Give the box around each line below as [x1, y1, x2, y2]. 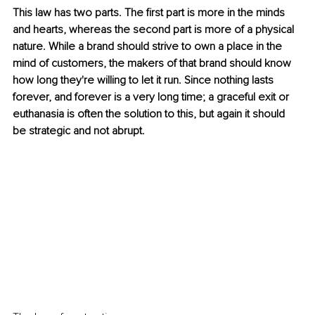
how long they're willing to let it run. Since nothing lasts [13, 73, 276, 88]
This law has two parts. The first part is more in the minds [13, 6, 288, 20]
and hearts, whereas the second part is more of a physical [13, 22, 297, 37]
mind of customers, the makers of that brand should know [13, 56, 294, 71]
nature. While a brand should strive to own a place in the [13, 39, 285, 54]
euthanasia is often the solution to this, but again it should [13, 107, 288, 122]
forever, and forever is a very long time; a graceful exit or [13, 90, 292, 105]
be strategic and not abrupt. [13, 124, 145, 139]
